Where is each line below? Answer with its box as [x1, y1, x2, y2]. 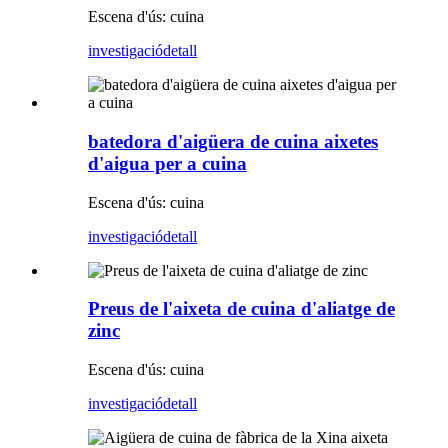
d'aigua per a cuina [88, 152, 247, 174]
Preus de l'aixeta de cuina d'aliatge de [88, 298, 395, 320]
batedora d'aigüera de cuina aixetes [88, 130, 378, 152]
